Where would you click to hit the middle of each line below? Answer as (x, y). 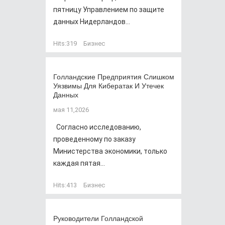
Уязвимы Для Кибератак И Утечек (108, 85)
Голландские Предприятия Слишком (114, 76)
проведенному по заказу (94, 139)
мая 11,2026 (71, 110)
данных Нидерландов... (92, 22)
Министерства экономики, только (110, 151)
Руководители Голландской (98, 218)
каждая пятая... (79, 163)
